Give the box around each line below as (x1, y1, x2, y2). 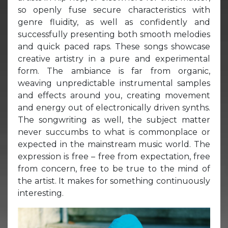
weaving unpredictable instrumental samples (18, 78, 210, 88)
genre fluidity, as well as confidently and (18, 17, 210, 27)
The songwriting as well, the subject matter (18, 115, 210, 125)
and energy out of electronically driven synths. (18, 102, 210, 112)
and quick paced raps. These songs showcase (18, 41, 210, 51)
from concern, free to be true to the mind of (18, 163, 210, 174)
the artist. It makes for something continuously (18, 176, 210, 186)
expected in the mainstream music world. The (18, 139, 210, 149)
